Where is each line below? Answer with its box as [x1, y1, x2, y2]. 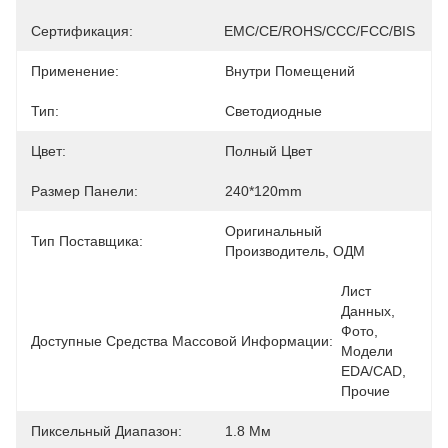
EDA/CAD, [341, 363, 406, 379]
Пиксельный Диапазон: [31, 423, 182, 439]
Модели [341, 343, 393, 359]
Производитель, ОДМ [225, 243, 365, 259]
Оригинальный [225, 223, 322, 239]
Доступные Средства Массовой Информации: [31, 333, 333, 349]
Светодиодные [225, 103, 322, 119]
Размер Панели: [31, 183, 138, 199]
